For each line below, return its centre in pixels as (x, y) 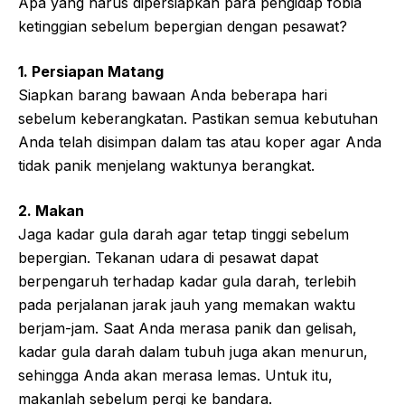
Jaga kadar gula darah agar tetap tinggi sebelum (184, 234)
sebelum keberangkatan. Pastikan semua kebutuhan (198, 118)
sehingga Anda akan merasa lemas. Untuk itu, (175, 375)
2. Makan (51, 210)
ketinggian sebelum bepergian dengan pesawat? (183, 26)
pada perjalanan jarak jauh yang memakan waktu (187, 304)
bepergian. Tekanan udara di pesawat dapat (168, 257)
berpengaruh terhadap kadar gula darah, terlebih (187, 281)
